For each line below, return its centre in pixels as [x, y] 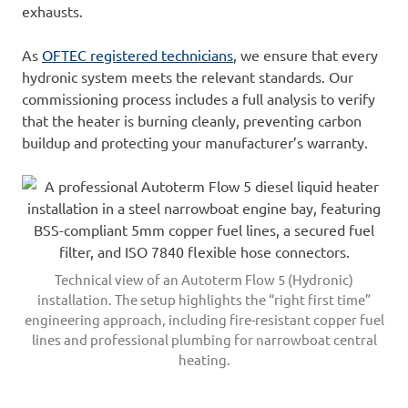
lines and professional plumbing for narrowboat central [204, 340]
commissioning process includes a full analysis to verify [199, 99]
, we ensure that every [306, 55]
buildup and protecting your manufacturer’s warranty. [195, 143]
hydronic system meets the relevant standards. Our [188, 77]
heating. [204, 360]
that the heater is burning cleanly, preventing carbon [192, 121]
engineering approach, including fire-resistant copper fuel [204, 320]
